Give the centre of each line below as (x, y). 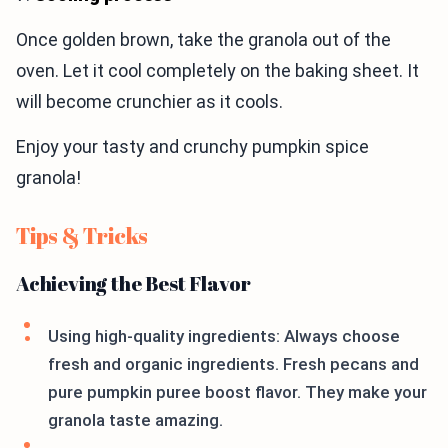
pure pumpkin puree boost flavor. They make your (237, 392)
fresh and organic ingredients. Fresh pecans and (233, 364)
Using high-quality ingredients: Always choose (224, 336)
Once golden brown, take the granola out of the (203, 39)
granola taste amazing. (135, 420)
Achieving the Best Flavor (133, 283)
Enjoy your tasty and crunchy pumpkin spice (192, 146)
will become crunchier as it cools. (149, 101)
